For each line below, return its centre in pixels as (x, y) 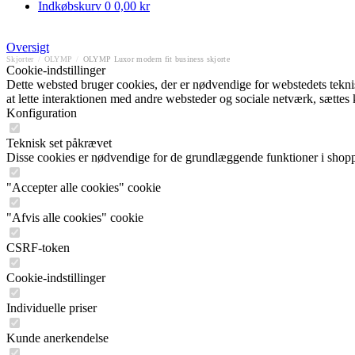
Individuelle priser (52, 308)
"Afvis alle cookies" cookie (75, 218)
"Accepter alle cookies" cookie (84, 187)
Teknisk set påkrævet (59, 143)
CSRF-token (38, 248)
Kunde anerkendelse (57, 338)
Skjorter (20, 59)
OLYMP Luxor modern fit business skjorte (156, 59)
